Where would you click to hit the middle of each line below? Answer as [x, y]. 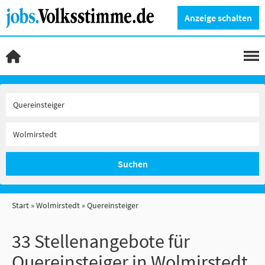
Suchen [132, 164]
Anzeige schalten [218, 17]
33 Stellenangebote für [101, 241]
